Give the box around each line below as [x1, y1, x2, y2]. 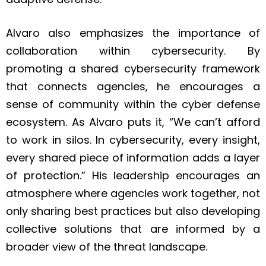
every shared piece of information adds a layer [6, 150, 260, 166]
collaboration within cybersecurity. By [6, 43, 260, 59]
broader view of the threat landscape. [6, 239, 207, 255]
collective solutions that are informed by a [6, 221, 260, 237]
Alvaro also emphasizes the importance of [6, 26, 260, 41]
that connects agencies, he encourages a [6, 79, 260, 94]
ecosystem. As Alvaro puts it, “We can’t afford [6, 115, 260, 130]
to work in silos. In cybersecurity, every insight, [6, 132, 260, 148]
